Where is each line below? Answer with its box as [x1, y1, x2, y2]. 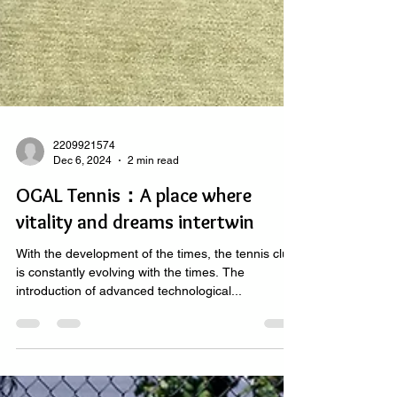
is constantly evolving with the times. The [16, 336, 245, 350]
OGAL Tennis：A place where [16, 254, 252, 278]
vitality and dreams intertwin [16, 281, 254, 305]
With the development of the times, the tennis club [16, 317, 296, 331]
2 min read [128, 224, 179, 237]
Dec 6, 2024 [53, 224, 112, 237]
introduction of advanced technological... [16, 354, 242, 369]
